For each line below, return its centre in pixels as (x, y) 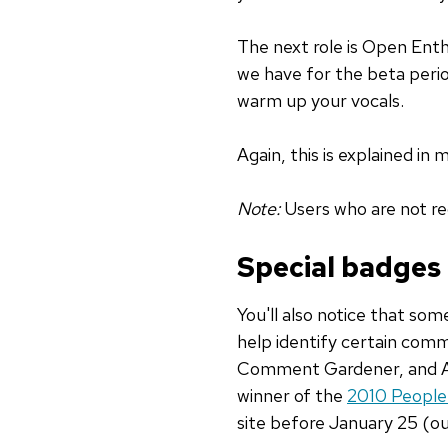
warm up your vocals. (320, 101)
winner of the (292, 396)
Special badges (339, 267)
